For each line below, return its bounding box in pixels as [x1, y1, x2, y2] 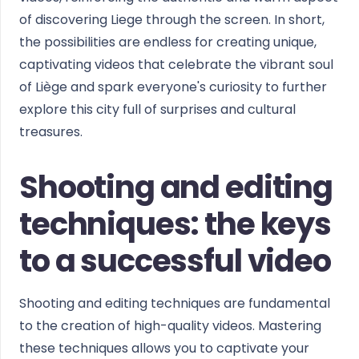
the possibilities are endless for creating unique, [19, 33, 317, 51]
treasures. [19, 123, 83, 141]
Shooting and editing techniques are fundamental [19, 294, 330, 313]
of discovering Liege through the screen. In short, [19, 10, 325, 29]
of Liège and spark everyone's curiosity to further [19, 78, 327, 96]
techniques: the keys [19, 203, 331, 245]
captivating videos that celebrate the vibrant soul [19, 55, 333, 74]
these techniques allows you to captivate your [19, 339, 309, 357]
